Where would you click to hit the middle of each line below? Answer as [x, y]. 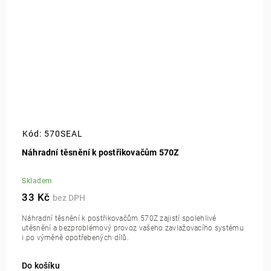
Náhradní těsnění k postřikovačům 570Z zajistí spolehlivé [119, 218]
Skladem [37, 181]
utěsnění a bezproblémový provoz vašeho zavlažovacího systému [133, 228]
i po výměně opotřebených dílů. [75, 237]
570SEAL [64, 133]
